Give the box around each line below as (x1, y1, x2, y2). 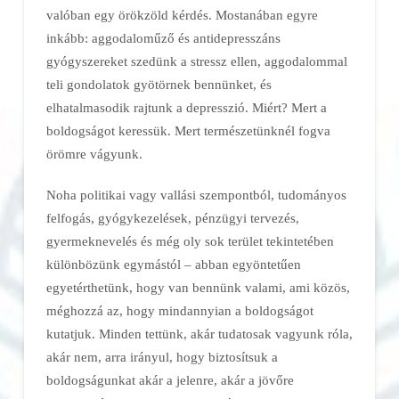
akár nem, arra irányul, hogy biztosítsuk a (45, 348, 278, 364)
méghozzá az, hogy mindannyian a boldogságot (45, 302, 313, 318)
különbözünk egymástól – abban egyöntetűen (45, 256, 301, 272)
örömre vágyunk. (45, 145, 142, 161)
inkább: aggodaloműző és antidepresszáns (45, 29, 281, 45)
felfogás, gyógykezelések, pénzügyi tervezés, (45, 209, 299, 225)
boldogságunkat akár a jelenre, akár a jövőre (45, 371, 294, 387)
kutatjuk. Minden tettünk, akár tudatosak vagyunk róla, (45, 325, 353, 341)
